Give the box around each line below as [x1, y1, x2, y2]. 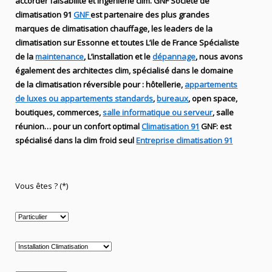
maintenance [35, 51, 84, 63]
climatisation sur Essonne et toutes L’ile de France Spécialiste [15, 37, 240, 49]
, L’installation [84, 51, 134, 63]
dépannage [152, 51, 196, 63]
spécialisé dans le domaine [131, 65, 234, 76]
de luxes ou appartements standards [15, 93, 154, 104]
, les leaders [148, 23, 193, 35]
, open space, [188, 93, 238, 104]
